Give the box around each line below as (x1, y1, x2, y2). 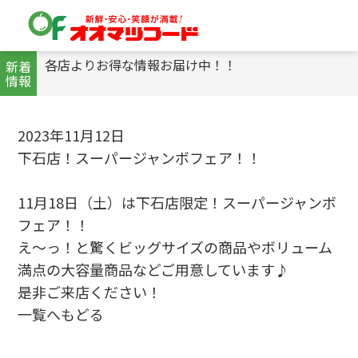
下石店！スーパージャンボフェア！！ (18, 147, 262, 168)
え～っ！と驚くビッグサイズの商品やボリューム (18, 237, 333, 257)
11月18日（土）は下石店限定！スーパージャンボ (18, 192, 337, 213)
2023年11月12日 (18, 125, 125, 145)
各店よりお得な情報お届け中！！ (45, 55, 237, 74)
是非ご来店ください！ (18, 281, 162, 302)
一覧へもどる (18, 304, 105, 324)
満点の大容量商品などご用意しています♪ (18, 259, 290, 280)
